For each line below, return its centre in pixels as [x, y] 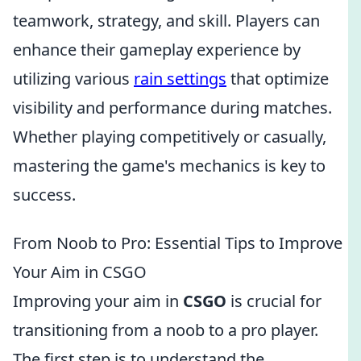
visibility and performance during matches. [172, 108]
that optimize [278, 79]
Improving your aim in [98, 301]
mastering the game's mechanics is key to [169, 166]
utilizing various [73, 79]
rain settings [180, 79]
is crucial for [274, 301]
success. [44, 195]
